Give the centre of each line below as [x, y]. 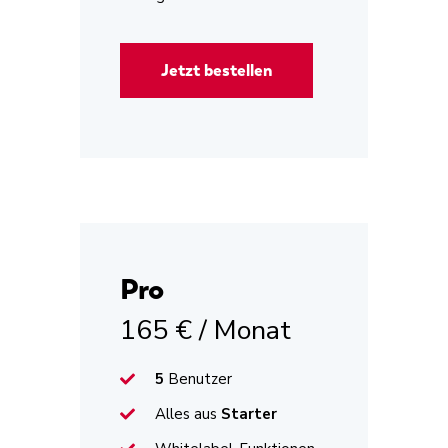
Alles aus [186, 413]
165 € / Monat [205, 331]
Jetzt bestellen [216, 71]
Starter [247, 413]
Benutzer [200, 378]
